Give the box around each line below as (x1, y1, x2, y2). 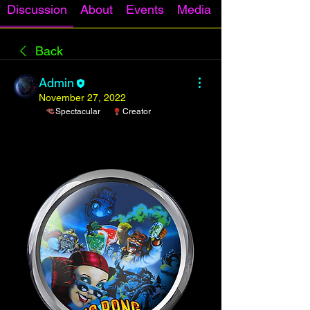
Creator (122, 107, 151, 116)
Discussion (6, 2, 67, 17)
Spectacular (55, 107, 100, 116)
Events (125, 2, 164, 17)
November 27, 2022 (39, 92, 126, 103)
